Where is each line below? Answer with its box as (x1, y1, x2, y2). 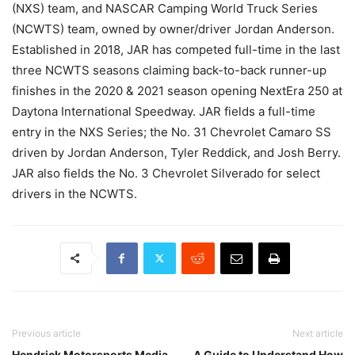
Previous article (12, 326, 81, 339)
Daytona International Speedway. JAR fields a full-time (12, 103, 315, 119)
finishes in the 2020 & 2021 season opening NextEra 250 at (12, 82, 342, 98)
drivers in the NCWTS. (12, 185, 137, 201)
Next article (292, 326, 343, 339)
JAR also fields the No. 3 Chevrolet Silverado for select (12, 165, 320, 181)
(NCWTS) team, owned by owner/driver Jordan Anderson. (12, 21, 334, 36)
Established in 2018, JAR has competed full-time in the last (12, 41, 340, 57)
